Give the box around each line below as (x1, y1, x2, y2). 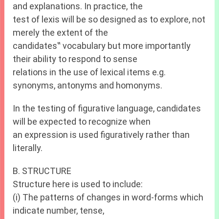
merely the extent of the (13, 27, 109, 38)
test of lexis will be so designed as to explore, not (13, 14, 206, 25)
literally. (13, 143, 43, 153)
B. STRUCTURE (13, 166, 72, 176)
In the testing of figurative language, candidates (13, 103, 201, 114)
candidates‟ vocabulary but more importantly (13, 41, 191, 51)
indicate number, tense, (13, 205, 105, 216)
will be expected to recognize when (13, 116, 151, 127)
